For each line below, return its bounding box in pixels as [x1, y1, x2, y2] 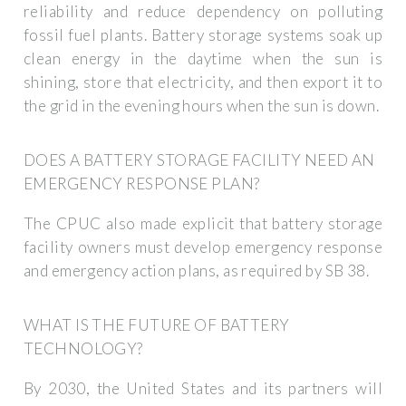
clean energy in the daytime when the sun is [24, 48, 382, 68]
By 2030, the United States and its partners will [24, 378, 382, 398]
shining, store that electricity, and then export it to [24, 72, 382, 92]
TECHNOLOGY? [24, 339, 143, 359]
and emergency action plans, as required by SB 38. [24, 260, 370, 280]
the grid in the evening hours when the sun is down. [24, 95, 380, 115]
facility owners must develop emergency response [24, 237, 382, 256]
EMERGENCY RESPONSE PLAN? [24, 174, 260, 194]
